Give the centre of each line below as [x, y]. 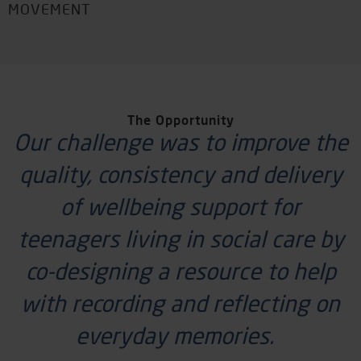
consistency [156, 174]
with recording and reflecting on [180, 303]
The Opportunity [180, 120]
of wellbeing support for [180, 207]
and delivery [278, 174]
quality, [58, 174]
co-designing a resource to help [180, 271]
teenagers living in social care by [180, 239]
